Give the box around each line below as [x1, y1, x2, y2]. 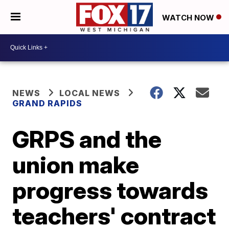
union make [12, 150, 140, 179]
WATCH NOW [162, 12, 216, 22]
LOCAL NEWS [59, 87, 121, 98]
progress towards [12, 175, 209, 204]
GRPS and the [12, 124, 162, 153]
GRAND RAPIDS [12, 98, 83, 108]
